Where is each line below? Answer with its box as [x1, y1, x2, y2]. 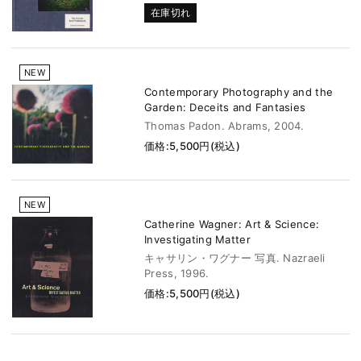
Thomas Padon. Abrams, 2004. [144, 119, 305, 133]
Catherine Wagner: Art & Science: [144, 217, 320, 230]
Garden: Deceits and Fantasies [144, 101, 306, 114]
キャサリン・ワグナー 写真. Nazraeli [144, 251, 326, 264]
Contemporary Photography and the [144, 85, 334, 99]
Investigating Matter [144, 232, 251, 246]
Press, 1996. [144, 266, 210, 280]
